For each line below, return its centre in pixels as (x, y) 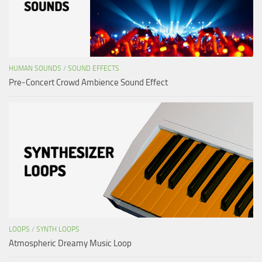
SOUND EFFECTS (94, 69)
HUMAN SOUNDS (35, 69)
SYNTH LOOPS (58, 230)
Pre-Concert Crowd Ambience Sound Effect (88, 83)
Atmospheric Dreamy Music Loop (70, 244)
